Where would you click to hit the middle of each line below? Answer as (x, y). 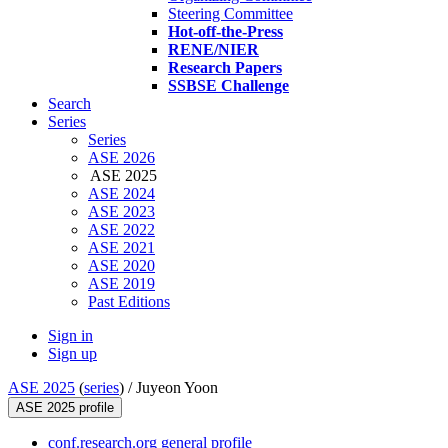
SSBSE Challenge (228, 86)
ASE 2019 (121, 284)
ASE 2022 (121, 230)
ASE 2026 (121, 158)
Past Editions (129, 302)
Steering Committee (230, 14)
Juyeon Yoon (177, 388)
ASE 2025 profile (65, 408)
